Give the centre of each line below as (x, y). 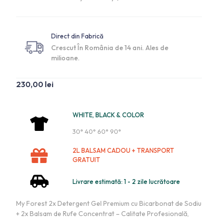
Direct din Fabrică (77, 36)
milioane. (65, 58)
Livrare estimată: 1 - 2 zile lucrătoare (126, 181)
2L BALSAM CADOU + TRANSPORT (123, 150)
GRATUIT (86, 160)
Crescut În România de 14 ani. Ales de (110, 48)
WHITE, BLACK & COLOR (108, 115)
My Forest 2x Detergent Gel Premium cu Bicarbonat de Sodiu (109, 203)
